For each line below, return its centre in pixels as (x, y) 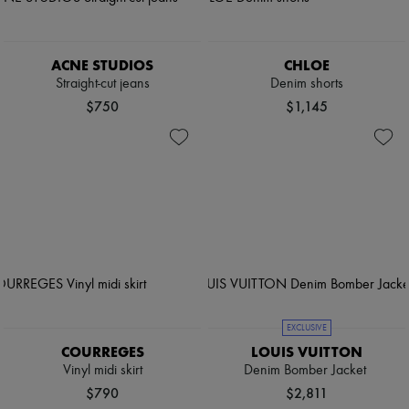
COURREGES (102, 351)
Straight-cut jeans (102, 84)
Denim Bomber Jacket (307, 370)
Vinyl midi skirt (102, 370)
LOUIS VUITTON (307, 351)
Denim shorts (307, 84)
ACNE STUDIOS (102, 65)
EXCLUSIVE (307, 327)
